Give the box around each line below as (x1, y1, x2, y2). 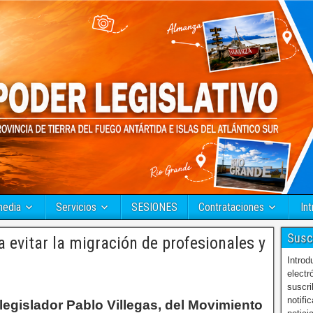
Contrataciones (198, 201, 264, 214)
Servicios (56, 201, 96, 214)
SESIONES (131, 201, 177, 214)
